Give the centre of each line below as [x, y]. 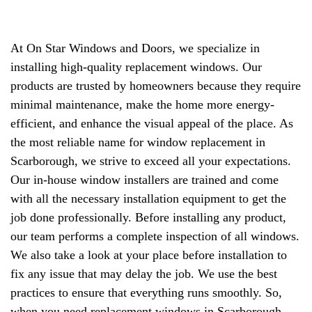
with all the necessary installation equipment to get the [148, 198]
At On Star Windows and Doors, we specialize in [135, 48]
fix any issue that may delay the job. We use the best [144, 273]
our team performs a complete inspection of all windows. [155, 236]
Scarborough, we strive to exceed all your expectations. [151, 161]
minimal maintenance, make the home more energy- [142, 104]
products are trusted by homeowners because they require [156, 85]
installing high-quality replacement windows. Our [136, 67]
